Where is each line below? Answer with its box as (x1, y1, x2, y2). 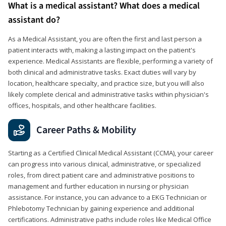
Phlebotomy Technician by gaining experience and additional (8, 203, 194, 213)
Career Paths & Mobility (36, 123, 136, 137)
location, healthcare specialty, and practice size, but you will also (8, 78, 204, 88)
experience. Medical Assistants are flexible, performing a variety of (8, 56, 213, 66)
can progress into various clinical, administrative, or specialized (8, 159, 201, 168)
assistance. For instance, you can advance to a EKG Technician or (8, 192, 207, 202)
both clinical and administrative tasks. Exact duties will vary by (8, 67, 196, 77)
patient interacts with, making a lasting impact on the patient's (8, 45, 196, 54)
